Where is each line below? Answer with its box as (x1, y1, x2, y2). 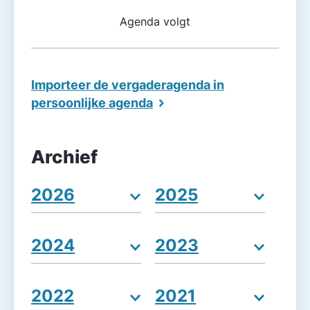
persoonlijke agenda (31, 95, 153, 110)
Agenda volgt (120, 15, 190, 29)
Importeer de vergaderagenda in (31, 77, 224, 92)
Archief (31, 146, 98, 167)
